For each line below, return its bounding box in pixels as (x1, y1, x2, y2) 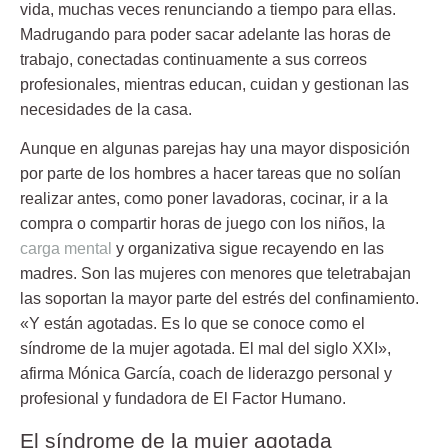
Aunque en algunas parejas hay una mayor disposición (20, 140, 410, 158)
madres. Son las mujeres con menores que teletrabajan (20, 265, 411, 283)
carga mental (20, 240, 112, 258)
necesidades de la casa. (20, 100, 192, 118)
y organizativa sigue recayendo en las (112, 240, 384, 258)
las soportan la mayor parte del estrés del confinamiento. (20, 290, 419, 308)
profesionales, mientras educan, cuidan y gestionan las (20, 75, 409, 93)
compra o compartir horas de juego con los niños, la (20, 215, 385, 233)
